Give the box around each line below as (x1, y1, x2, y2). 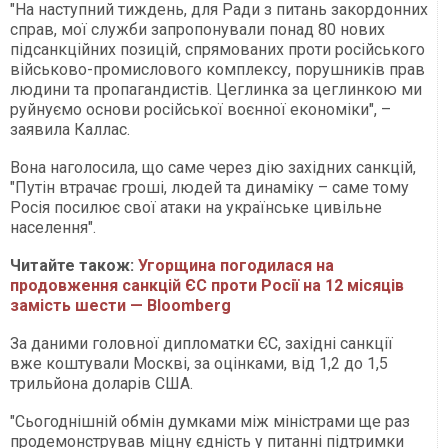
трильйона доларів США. (10, 374, 193, 394)
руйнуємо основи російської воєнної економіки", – (10, 100, 391, 120)
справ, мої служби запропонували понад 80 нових (10, 20, 385, 40)
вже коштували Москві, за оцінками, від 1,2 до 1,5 (10, 354, 388, 374)
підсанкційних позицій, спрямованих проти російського (10, 40, 425, 60)
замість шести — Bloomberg (10, 296, 231, 316)
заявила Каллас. (10, 120, 134, 140)
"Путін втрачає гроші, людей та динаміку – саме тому (10, 178, 409, 198)
